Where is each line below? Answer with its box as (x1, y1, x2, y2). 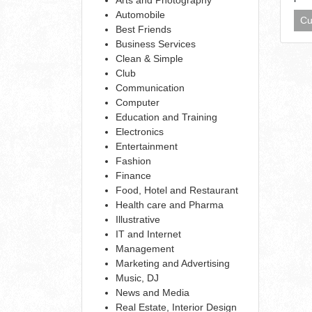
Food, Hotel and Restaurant (116, 184, 238, 196)
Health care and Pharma (116, 198, 224, 210)
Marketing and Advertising (116, 257, 230, 269)
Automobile (116, 8, 165, 20)
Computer (116, 96, 159, 108)
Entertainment (116, 140, 178, 152)
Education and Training (116, 111, 217, 123)
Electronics (116, 125, 164, 137)
